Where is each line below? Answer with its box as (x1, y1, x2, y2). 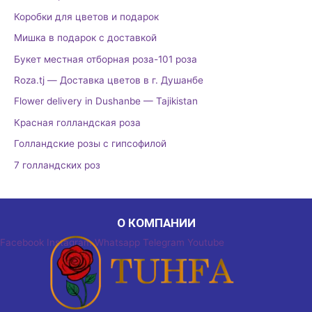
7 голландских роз (14, 159, 100, 171)
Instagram (47, 236, 92, 248)
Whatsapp (95, 236, 140, 248)
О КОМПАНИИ (116, 215, 196, 230)
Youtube (187, 236, 224, 248)
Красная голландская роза (14, 116, 141, 128)
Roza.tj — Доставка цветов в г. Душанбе (14, 75, 203, 86)
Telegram (143, 236, 185, 248)
